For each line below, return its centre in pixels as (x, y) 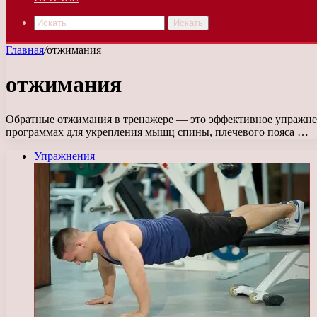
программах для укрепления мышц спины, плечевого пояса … (157, 132)
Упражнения (64, 156)
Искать (188, 23)
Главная (25, 50)
